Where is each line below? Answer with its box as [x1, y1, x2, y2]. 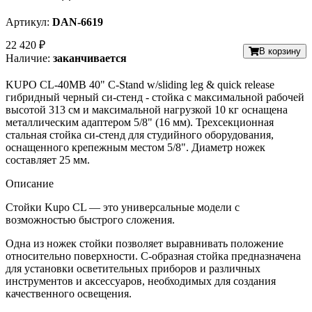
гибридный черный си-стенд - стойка [6, 91, 187, 104]
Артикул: [6, 16, 52, 29]
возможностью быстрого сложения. [6, 214, 175, 226]
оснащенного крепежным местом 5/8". [6, 141, 192, 154]
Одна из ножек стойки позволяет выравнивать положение [6, 237, 283, 250]
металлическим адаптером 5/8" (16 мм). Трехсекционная [6, 116, 274, 129]
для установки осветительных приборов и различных [6, 263, 260, 275]
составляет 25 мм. [6, 154, 90, 166]
